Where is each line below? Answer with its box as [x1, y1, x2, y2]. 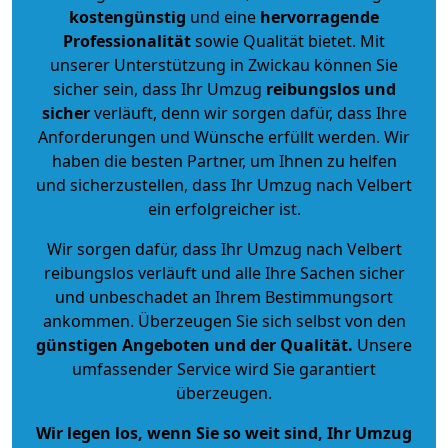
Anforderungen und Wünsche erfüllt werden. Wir [38, 125, 410, 148]
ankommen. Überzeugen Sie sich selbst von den [42, 309, 406, 332]
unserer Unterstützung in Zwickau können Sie [50, 53, 398, 76]
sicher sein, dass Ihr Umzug [52, 77, 266, 100]
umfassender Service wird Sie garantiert [72, 357, 376, 380]
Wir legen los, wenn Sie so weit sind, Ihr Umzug [36, 421, 412, 444]
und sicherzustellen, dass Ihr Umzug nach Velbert [36, 173, 412, 196]
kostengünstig [69, 5, 186, 28]
